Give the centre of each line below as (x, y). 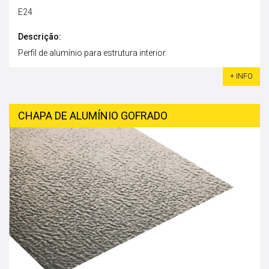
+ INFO (241, 76)
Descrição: (40, 36)
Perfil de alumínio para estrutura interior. (92, 53)
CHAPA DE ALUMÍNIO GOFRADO (93, 115)
